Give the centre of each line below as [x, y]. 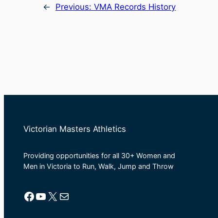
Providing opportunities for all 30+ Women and [99, 156]
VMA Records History [135, 7]
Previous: [75, 7]
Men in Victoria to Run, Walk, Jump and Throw [99, 166]
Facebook [26, 196]
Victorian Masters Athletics [75, 129]
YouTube [38, 196]
